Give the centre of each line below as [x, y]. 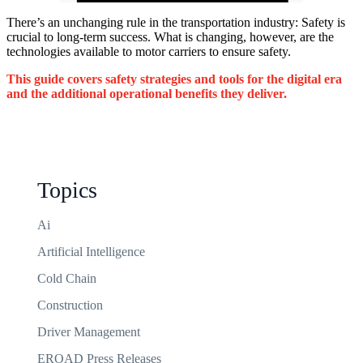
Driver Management [89, 332]
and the [29, 94]
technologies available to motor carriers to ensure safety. [149, 51]
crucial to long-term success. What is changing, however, [152, 37]
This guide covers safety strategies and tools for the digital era [174, 79]
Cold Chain [67, 278]
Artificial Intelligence [91, 252]
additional [79, 94]
